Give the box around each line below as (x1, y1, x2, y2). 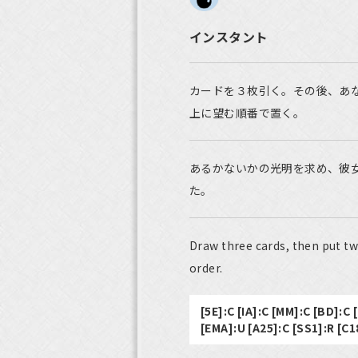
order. (189, 260, 223, 276)
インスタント (189, 27, 268, 46)
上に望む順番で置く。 (189, 105, 305, 121)
